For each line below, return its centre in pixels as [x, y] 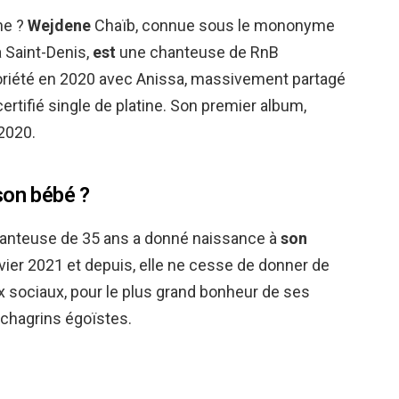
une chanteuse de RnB [197, 52]
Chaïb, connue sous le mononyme [213, 25]
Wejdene [59, 25]
